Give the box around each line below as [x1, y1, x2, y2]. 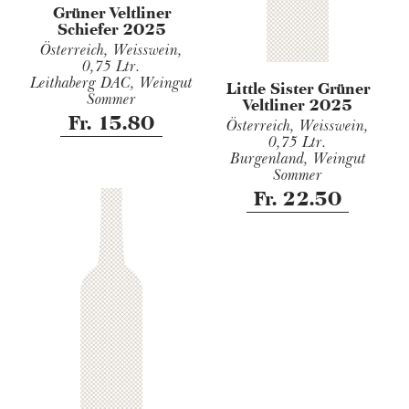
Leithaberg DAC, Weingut [30, 72, 193, 92]
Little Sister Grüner [225, 79, 370, 100]
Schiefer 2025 [57, 18, 166, 39]
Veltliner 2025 [243, 95, 352, 116]
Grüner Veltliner [52, 2, 171, 23]
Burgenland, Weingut [229, 149, 366, 169]
